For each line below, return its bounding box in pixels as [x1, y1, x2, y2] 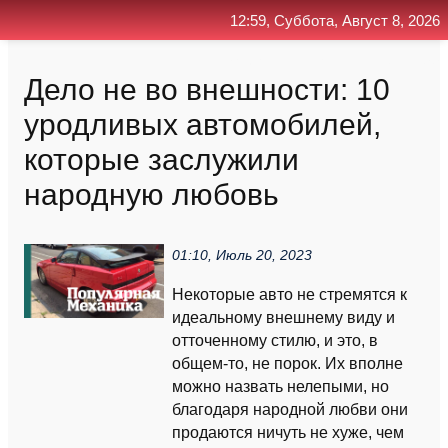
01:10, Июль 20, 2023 [172, 248, 312, 263]
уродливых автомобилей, [24, 107, 381, 141]
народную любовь [24, 177, 279, 211]
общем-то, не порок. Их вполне [172, 355, 403, 372]
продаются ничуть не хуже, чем [172, 424, 404, 441]
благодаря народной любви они [172, 401, 408, 418]
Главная [221, 52, 275, 68]
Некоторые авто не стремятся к [172, 286, 407, 303]
